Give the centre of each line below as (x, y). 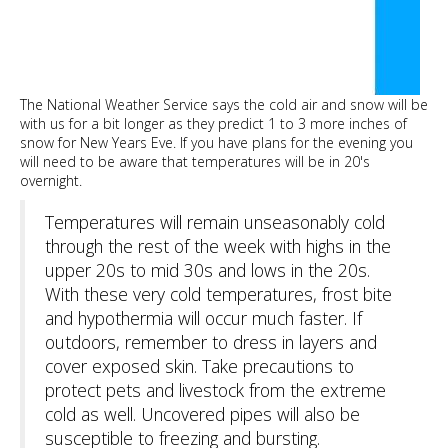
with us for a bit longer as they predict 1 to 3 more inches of (213, 124)
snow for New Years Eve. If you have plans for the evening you (216, 143)
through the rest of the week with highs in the (218, 246)
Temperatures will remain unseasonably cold (215, 222)
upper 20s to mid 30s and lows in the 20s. (207, 270)
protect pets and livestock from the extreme (215, 390)
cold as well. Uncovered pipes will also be (202, 414)
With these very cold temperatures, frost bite (218, 294)
